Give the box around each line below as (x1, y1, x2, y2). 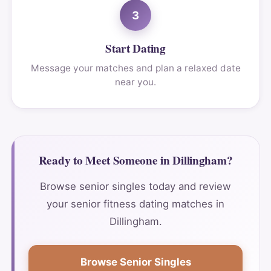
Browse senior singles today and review (40, 180, 231, 192)
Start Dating (105, 40, 166, 57)
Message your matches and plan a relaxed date (30, 62, 241, 74)
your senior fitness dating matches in (47, 197, 224, 210)
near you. (115, 76, 156, 88)
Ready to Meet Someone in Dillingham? (38, 152, 233, 169)
